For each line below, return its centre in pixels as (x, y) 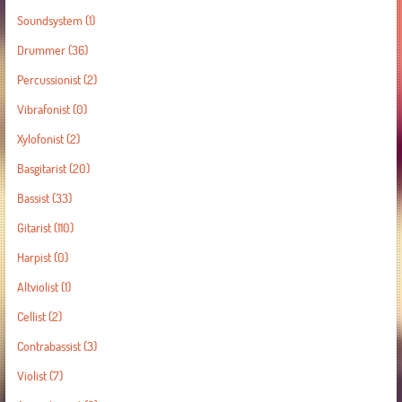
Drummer (41, 50)
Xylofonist (40, 139)
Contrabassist (48, 346)
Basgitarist (41, 169)
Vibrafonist (43, 109)
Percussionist (48, 80)
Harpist (34, 258)
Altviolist (37, 287)
